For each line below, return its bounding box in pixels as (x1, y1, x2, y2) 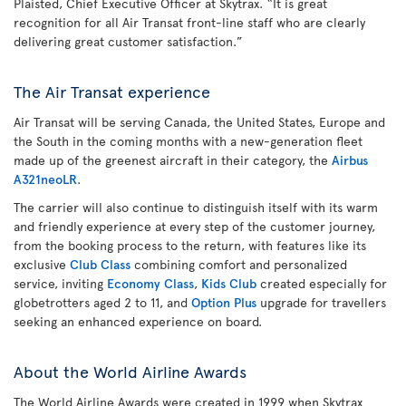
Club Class (70, 256, 130, 273)
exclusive (14, 256, 70, 273)
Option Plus (191, 294, 256, 311)
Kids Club (201, 275, 256, 292)
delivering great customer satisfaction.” (14, 33, 243, 50)
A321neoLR (14, 170, 77, 188)
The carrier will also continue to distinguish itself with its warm (14, 198, 378, 216)
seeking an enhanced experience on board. (14, 313, 262, 330)
